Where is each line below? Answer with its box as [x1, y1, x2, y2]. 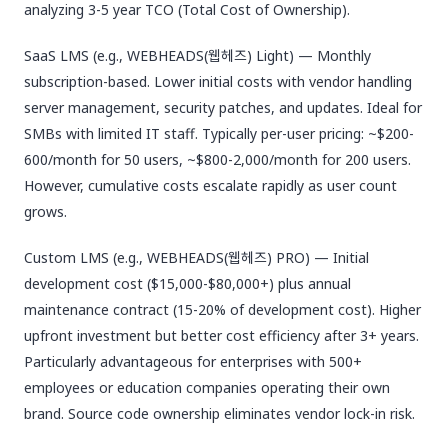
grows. [24, 202, 67, 221]
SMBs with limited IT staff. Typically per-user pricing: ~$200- [24, 124, 414, 143]
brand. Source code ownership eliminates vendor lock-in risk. [24, 404, 415, 423]
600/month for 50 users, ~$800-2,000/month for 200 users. [24, 150, 411, 169]
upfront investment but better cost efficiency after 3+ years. [24, 326, 419, 345]
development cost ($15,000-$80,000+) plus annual [24, 274, 351, 293]
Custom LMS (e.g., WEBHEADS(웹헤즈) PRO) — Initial [24, 248, 369, 267]
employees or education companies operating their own [24, 378, 390, 397]
